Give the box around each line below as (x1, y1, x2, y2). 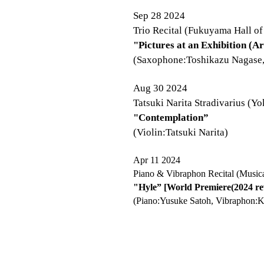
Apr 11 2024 (133, 155, 180, 165)
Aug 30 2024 (133, 82, 187, 94)
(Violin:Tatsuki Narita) (133, 127, 228, 138)
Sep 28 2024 (133, 10, 185, 21)
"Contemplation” (133, 112, 209, 123)
